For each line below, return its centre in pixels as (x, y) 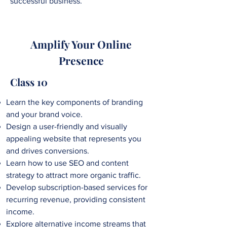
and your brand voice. (44, 115)
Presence (81, 61)
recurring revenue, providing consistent (76, 200)
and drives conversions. (48, 151)
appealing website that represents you (74, 139)
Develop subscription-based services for (77, 187)
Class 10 (29, 82)
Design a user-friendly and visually (67, 127)
